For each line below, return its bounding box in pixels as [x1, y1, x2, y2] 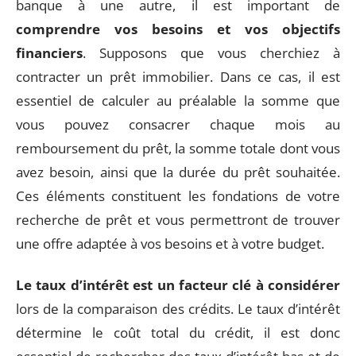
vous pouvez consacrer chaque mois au [16, 114, 340, 133]
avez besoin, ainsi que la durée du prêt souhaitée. [16, 162, 340, 181]
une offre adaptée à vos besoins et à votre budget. [16, 234, 324, 253]
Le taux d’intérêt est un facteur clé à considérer [16, 276, 340, 294]
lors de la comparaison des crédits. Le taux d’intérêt [16, 300, 340, 318]
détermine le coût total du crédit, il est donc [16, 323, 340, 342]
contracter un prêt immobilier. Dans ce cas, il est [16, 67, 340, 86]
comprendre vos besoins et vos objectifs [16, 19, 340, 38]
